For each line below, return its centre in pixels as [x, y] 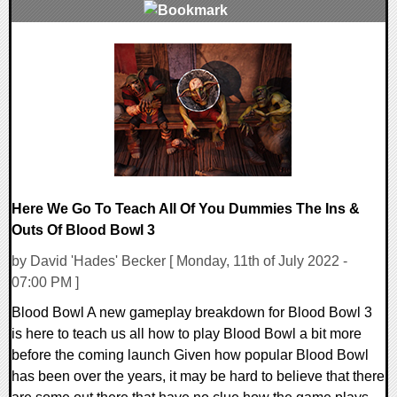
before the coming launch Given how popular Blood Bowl [190, 355]
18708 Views [62, 74]
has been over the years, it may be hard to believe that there [198, 377]
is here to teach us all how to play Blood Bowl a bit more [187, 334]
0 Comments [63, 53]
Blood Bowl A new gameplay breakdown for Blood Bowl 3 [192, 313]
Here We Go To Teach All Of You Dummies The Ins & [186, 209]
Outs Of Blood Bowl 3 [83, 230]
